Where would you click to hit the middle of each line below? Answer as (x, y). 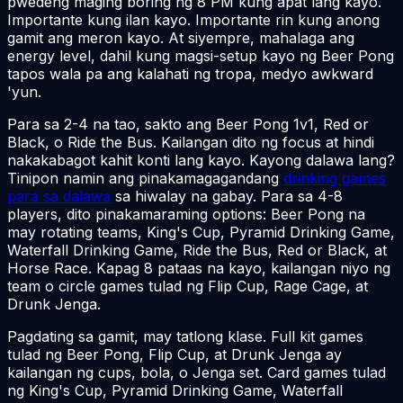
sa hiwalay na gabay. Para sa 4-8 (227, 196)
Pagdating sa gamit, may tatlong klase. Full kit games (185, 336)
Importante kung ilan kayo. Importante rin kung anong (193, 19)
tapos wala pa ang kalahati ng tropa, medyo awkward (190, 73)
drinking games (335, 178)
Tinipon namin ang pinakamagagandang (145, 178)
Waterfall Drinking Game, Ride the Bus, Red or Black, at (197, 250)
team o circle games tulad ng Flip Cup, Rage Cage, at (188, 286)
